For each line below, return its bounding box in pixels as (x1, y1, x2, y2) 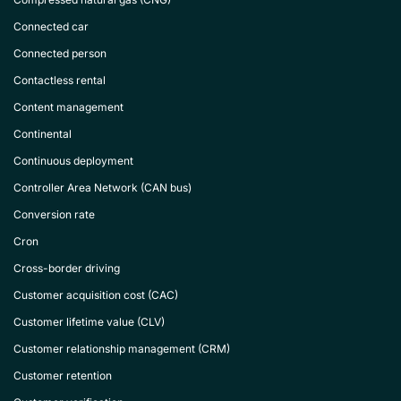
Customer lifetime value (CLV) (13, 315, 165, 328)
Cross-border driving (13, 261, 120, 275)
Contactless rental (13, 73, 106, 87)
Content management (13, 100, 124, 114)
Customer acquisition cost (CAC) (13, 288, 178, 302)
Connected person (13, 47, 107, 60)
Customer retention (13, 369, 112, 382)
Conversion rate (13, 208, 95, 221)
